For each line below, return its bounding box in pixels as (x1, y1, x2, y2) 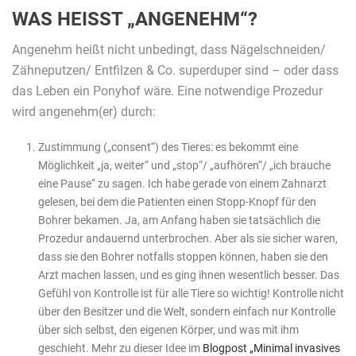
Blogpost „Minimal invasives (202, 341, 340, 354)
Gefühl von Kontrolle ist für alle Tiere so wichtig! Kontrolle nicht (37, 286, 344, 300)
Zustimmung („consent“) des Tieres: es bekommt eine (37, 140, 298, 153)
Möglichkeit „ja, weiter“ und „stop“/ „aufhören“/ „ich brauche (37, 158, 331, 172)
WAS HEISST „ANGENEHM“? (12, 7, 257, 30)
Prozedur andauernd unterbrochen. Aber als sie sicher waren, (37, 231, 338, 245)
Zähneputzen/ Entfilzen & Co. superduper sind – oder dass (12, 62, 339, 78)
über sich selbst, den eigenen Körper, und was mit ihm (37, 323, 299, 336)
